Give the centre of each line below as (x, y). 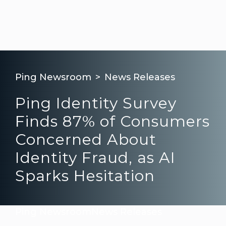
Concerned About (86, 139)
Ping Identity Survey (96, 103)
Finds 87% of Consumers (112, 121)
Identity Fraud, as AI (95, 158)
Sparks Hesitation (85, 176)
